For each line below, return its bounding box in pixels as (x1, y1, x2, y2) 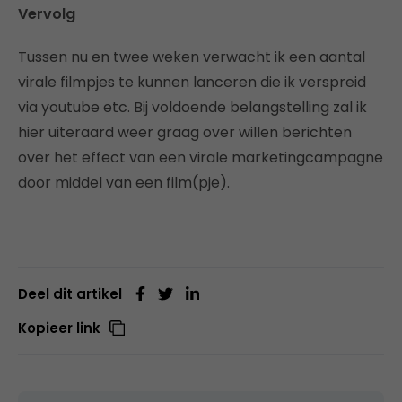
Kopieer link (18, 318, 100, 337)
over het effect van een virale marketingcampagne (18, 146, 383, 168)
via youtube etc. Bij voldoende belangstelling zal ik (18, 96, 367, 118)
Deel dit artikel (18, 284, 122, 303)
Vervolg (18, 3, 75, 24)
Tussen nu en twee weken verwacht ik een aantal (18, 46, 365, 67)
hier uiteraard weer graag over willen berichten (18, 121, 352, 143)
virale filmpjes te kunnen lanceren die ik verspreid (18, 71, 366, 92)
